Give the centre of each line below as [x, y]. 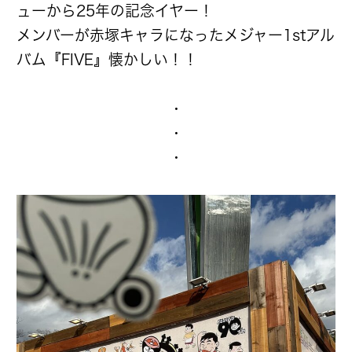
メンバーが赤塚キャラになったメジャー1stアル [176, 35]
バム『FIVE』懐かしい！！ [107, 60]
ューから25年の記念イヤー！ [115, 11]
